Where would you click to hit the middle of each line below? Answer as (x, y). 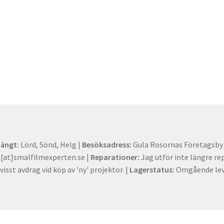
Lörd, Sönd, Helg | (51, 144)
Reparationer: (115, 157)
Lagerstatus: (152, 169)
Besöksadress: (107, 144)
